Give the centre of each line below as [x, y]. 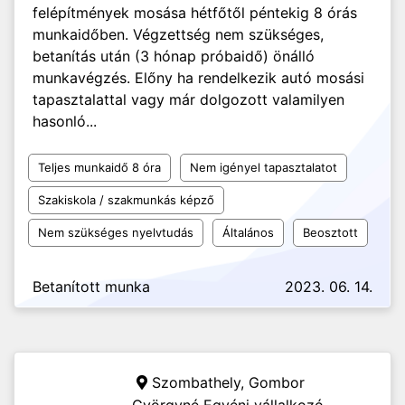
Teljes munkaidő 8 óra [99, 167]
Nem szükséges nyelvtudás [116, 232]
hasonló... [65, 121]
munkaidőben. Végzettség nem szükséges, [178, 34]
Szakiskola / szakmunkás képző [126, 200]
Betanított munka [91, 287]
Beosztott [330, 232]
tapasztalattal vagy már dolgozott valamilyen [188, 99]
